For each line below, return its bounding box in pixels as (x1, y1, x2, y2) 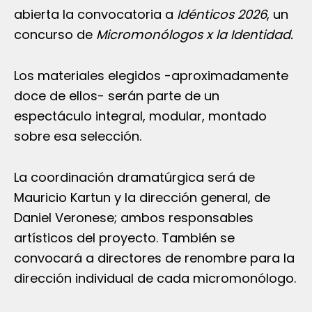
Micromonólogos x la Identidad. (96, 25, 293, 43)
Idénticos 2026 (177, 5, 267, 23)
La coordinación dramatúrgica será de (14, 168, 255, 186)
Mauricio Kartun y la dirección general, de (14, 188, 270, 206)
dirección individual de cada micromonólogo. (14, 269, 296, 287)
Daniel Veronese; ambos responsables (14, 208, 253, 226)
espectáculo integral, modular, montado (14, 107, 267, 125)
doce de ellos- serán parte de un (14, 86, 219, 104)
